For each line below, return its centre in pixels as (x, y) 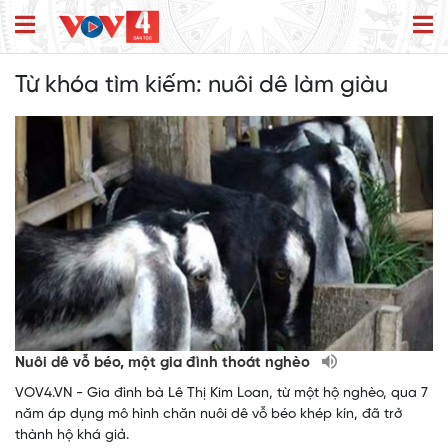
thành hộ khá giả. (72, 436)
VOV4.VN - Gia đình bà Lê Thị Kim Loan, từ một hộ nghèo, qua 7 (221, 394)
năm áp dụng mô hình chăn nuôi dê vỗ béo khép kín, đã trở (208, 415)
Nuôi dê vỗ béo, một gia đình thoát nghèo (164, 363)
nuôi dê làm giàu (298, 86)
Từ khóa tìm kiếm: (111, 86)
